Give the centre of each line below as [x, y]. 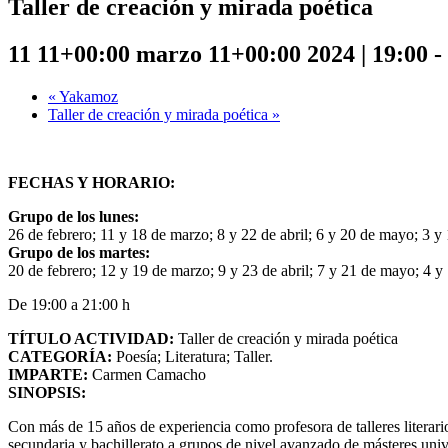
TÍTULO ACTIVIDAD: [91, 339]
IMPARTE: [48, 375]
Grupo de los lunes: [73, 217]
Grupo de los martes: [79, 253]
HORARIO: [133, 183]
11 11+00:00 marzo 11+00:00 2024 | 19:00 [218, 54]
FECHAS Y [50, 183]
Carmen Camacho [147, 375]
